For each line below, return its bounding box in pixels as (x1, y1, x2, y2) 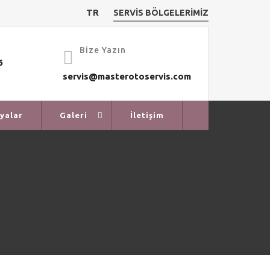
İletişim (130, 111, 164, 119)
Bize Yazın (80, 45, 127, 55)
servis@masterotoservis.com (63, 71, 192, 81)
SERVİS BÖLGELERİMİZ (113, 8, 209, 17)
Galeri (60, 111, 87, 119)
